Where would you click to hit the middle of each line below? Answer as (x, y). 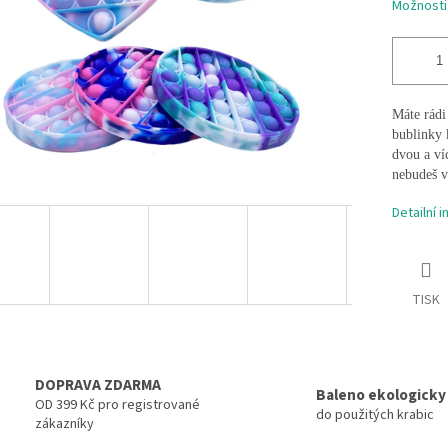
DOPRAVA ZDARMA (98, 385)
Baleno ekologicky (381, 394)
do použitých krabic (375, 414)
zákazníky (64, 424)
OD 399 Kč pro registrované (117, 405)
